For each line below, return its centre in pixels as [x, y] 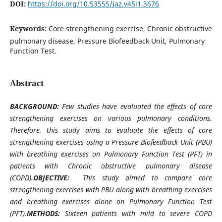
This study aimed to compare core [148, 177]
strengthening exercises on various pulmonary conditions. [111, 118]
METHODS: [46, 213]
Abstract [27, 83]
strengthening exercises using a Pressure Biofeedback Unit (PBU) [111, 142]
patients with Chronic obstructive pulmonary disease [111, 166]
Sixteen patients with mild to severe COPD [139, 213]
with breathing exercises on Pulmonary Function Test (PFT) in [111, 154]
